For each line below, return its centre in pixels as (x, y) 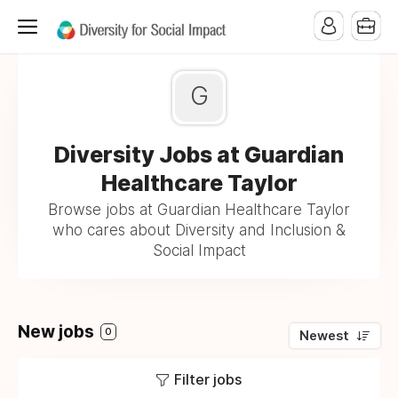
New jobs (58, 332)
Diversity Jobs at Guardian (199, 155)
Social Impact (199, 251)
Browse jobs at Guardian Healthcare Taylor (199, 210)
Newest (324, 336)
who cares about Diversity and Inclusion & (199, 230)
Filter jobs (208, 379)
